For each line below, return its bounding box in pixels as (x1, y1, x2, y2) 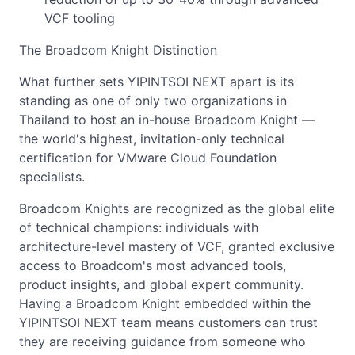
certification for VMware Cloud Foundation (19, 149, 277, 166)
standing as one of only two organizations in (19, 92, 287, 109)
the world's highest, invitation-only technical (19, 130, 284, 147)
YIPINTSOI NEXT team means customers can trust (19, 314, 318, 330)
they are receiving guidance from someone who (19, 333, 306, 349)
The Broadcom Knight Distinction (19, 41, 217, 58)
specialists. (19, 168, 85, 185)
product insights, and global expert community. (19, 276, 303, 292)
